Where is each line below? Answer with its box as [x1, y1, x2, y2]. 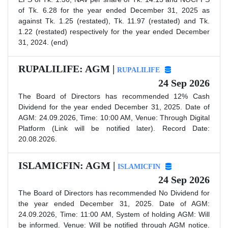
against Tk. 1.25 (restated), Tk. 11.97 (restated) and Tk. [18, 16, 210, 25]
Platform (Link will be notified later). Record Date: [18, 124, 210, 132]
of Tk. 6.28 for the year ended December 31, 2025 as [18, 6, 210, 14]
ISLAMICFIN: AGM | [18, 159, 118, 171]
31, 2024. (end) [18, 38, 68, 46]
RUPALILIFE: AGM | [18, 63, 117, 74]
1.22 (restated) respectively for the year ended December [18, 27, 210, 36]
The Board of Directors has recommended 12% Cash [18, 92, 210, 100]
